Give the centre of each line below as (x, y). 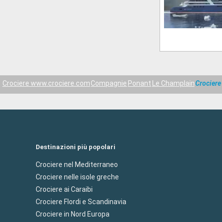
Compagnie (109, 83)
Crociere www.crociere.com (46, 83)
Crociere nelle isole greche (77, 177)
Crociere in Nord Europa (73, 214)
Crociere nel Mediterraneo (77, 165)
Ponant (139, 83)
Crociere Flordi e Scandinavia (81, 202)
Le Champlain (173, 83)
